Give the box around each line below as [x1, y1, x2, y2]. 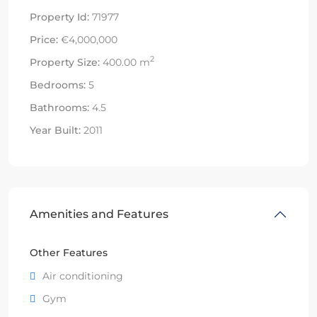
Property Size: [30, 55, 100, 69]
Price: [30, 33, 58, 46]
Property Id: [30, 10, 89, 23]
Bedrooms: [30, 78, 86, 91]
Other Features [30, 246, 108, 259]
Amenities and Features [30, 207, 168, 221]
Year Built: [30, 123, 81, 137]
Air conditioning [42, 269, 123, 282]
